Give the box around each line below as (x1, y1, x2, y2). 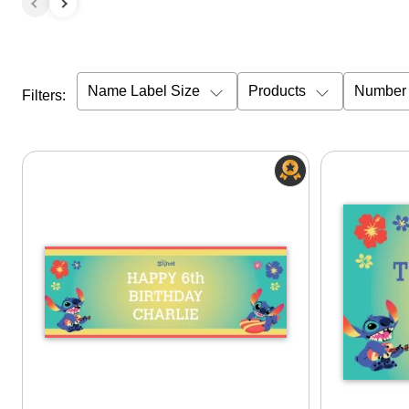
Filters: (22, 88, 66, 103)
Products (248, 83, 306, 99)
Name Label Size (88, 83, 200, 99)
